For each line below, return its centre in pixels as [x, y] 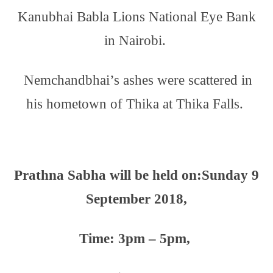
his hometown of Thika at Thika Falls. [136, 104]
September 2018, [136, 199]
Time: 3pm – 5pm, [136, 239]
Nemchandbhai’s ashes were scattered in [138, 80]
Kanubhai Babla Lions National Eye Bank [136, 17]
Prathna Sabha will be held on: [108, 175]
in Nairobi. [136, 41]
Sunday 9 [230, 175]
